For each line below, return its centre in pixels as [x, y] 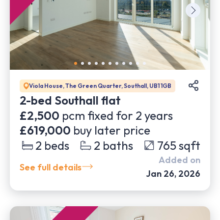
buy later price [112, 130]
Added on [179, 160]
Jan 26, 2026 [173, 174]
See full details [51, 167]
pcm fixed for [96, 115]
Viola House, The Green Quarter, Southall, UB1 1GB [100, 86]
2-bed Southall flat [70, 100]
